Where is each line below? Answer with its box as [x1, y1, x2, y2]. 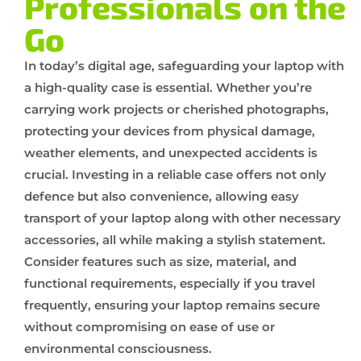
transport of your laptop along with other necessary [24, 210, 341, 226]
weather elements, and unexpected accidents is [24, 144, 317, 160]
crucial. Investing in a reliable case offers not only [24, 166, 326, 182]
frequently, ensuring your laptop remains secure [24, 297, 320, 313]
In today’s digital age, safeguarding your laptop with [24, 57, 344, 73]
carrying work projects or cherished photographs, [24, 101, 329, 117]
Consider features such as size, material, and [24, 253, 297, 269]
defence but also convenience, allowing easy [24, 188, 299, 204]
